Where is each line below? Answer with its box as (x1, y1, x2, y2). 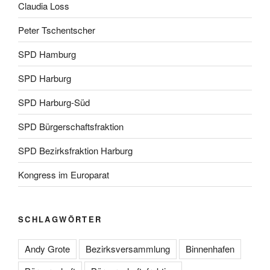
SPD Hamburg (18, 47, 76, 60)
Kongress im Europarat (18, 168, 109, 181)
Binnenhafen (186, 242, 234, 255)
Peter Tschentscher (18, 23, 95, 36)
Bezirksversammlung (86, 242, 170, 255)
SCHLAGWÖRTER (18, 213, 102, 225)
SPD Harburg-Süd (18, 95, 90, 108)
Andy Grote (25, 242, 70, 255)
